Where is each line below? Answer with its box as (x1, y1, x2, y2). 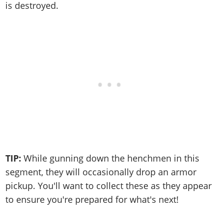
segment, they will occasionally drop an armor (5, 166, 197, 178)
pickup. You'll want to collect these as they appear (5, 180, 212, 192)
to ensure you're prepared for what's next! (5, 193, 179, 206)
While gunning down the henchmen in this (21, 152, 200, 165)
